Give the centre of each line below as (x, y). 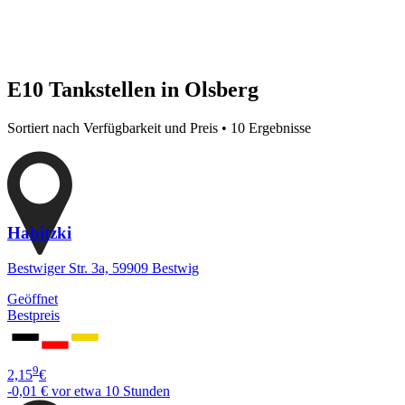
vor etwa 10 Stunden (111, 391)
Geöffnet (33, 299)
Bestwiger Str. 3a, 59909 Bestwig (103, 268)
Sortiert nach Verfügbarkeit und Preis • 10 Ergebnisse (159, 127)
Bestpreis (33, 316)
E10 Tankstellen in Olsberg (133, 89)
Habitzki (39, 233)
